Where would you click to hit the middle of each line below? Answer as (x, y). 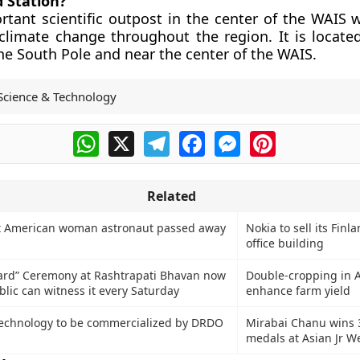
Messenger (274, 137)
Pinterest (303, 137)
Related (171, 196)
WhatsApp (130, 137)
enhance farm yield (298, 290)
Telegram (198, 137)
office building (284, 243)
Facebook (234, 137)
